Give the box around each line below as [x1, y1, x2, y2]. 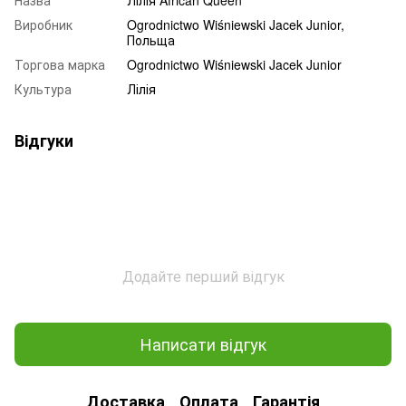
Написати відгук [140, 332, 266, 356]
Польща [127, 30, 175, 49]
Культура [14, 79, 72, 98]
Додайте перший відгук [121, 265, 285, 286]
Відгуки [14, 128, 73, 152]
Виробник [14, 14, 72, 34]
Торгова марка [14, 54, 105, 73]
